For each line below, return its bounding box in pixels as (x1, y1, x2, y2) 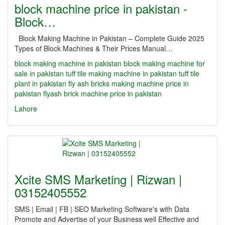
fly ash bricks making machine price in (68, 78, 189, 88)
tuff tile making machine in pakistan (66, 68, 177, 78)
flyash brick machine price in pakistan (43, 88, 162, 98)
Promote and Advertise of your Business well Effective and (15, 214, 199, 224)
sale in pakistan (15, 68, 64, 78)
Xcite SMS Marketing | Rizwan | (15, 170, 182, 188)
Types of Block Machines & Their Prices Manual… (15, 43, 173, 53)
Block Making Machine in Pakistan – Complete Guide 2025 (15, 33, 208, 43)
